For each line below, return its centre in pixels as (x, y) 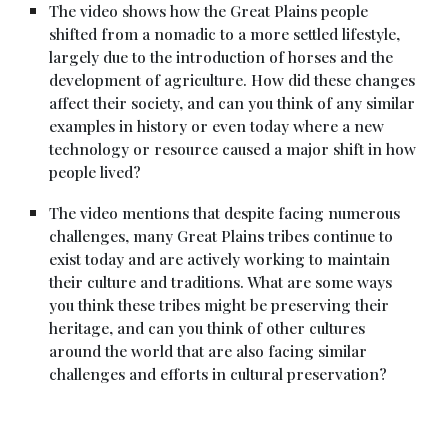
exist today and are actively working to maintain (220, 258)
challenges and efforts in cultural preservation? (218, 373)
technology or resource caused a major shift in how (233, 148)
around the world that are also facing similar (208, 350)
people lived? (95, 171)
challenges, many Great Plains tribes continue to (221, 235)
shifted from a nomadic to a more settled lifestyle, (225, 33)
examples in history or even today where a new (217, 125)
